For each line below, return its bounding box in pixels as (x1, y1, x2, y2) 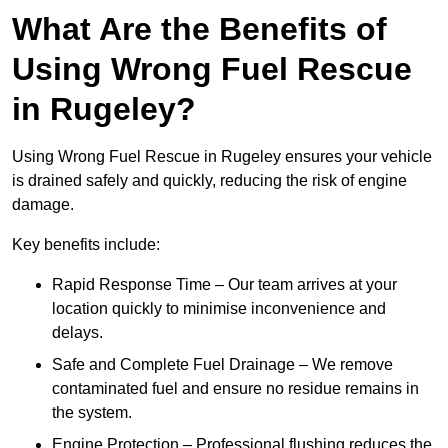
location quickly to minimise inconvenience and (52, 300, 386, 318)
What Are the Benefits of (12, 11, 387, 48)
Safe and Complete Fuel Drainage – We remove (52, 356, 393, 374)
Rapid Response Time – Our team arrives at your (52, 276, 397, 294)
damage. (12, 196, 74, 214)
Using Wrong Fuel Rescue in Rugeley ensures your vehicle (12, 148, 432, 166)
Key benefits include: (12, 236, 160, 254)
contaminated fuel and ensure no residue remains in (52, 380, 419, 398)
